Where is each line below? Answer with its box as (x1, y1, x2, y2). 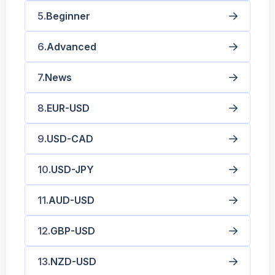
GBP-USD (50, 224, 95, 237)
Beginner (46, 9, 90, 22)
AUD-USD (48, 193, 95, 206)
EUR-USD (47, 101, 90, 114)
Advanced (47, 40, 96, 53)
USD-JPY (51, 163, 94, 176)
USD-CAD (47, 132, 93, 145)
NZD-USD (50, 255, 96, 268)
